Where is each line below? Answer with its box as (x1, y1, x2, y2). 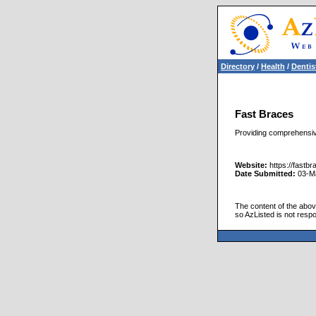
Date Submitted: (235, 169, 296, 178)
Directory (221, 62, 255, 71)
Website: (235, 160, 267, 169)
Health (261, 62, 285, 71)
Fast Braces (235, 109, 293, 121)
